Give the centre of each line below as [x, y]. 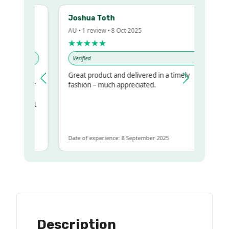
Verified [75, 58]
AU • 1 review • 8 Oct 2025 [98, 30]
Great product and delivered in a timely [122, 75]
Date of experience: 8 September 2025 [112, 138]
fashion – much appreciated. [106, 85]
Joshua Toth [85, 18]
